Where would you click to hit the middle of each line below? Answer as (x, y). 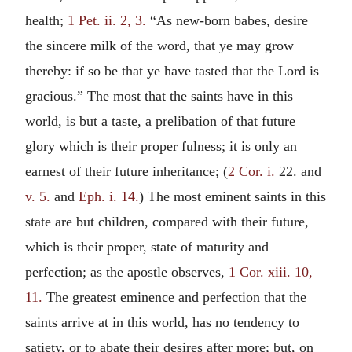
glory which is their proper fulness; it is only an (161, 146)
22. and (298, 171)
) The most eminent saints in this (233, 196)
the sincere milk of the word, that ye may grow (159, 45)
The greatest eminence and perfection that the (174, 297)
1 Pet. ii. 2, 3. (107, 20)
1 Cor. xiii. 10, (271, 271)
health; (46, 20)
